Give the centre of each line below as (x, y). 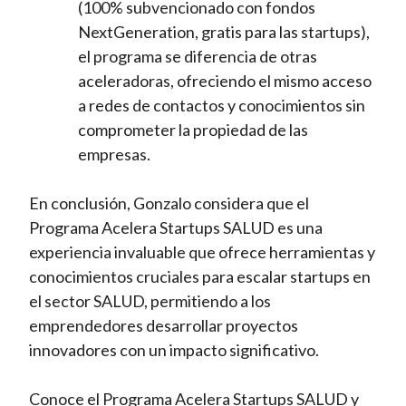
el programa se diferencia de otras (198, 57)
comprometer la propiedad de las (193, 130)
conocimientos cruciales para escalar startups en (200, 277)
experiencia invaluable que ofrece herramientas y (203, 252)
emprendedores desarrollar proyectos (164, 326)
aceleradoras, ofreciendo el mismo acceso (225, 81)
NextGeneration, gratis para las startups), (224, 32)
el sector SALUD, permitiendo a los (150, 301)
